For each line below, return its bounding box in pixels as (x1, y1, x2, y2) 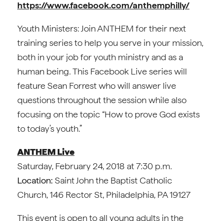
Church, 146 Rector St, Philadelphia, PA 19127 (17, 189, 190, 200)
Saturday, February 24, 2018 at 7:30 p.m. (17, 161, 172, 171)
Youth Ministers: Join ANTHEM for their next (17, 23, 186, 34)
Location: (17, 175, 53, 185)
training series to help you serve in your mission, (17, 37, 203, 48)
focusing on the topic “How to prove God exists (17, 109, 200, 119)
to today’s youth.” (17, 123, 82, 134)
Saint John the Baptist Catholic (53, 175, 172, 185)
